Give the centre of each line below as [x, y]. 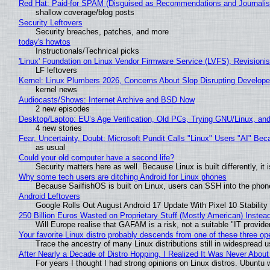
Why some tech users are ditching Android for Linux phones [122, 177]
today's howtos [44, 42]
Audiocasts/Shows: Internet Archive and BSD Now [106, 99]
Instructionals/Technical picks [87, 51]
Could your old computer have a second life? [96, 157]
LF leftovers [56, 70]
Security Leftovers [50, 22]
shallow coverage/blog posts [85, 12]
